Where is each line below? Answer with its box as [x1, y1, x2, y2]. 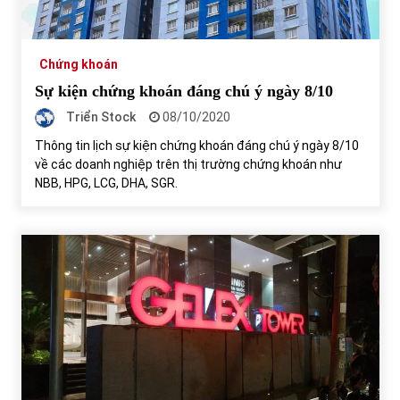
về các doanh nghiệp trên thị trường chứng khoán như [34, 156, 342, 171]
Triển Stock [65, 109, 136, 124]
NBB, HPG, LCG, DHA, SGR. [34, 175, 178, 190]
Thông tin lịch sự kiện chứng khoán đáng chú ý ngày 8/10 [34, 137, 359, 153]
